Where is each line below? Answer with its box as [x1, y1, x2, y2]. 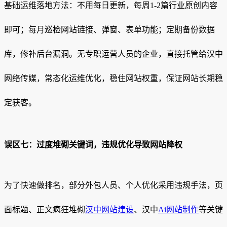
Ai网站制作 [158, 205, 199, 214]
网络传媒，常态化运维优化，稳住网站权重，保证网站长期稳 [4, 74, 223, 83]
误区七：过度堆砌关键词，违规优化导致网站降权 [4, 140, 182, 149]
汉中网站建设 [85, 205, 134, 214]
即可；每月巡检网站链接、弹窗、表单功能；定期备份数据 [4, 25, 215, 34]
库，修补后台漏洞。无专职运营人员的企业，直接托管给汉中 [4, 50, 223, 59]
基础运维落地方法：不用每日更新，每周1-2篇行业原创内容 [4, 1, 217, 10]
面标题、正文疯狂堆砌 [4, 205, 85, 214]
